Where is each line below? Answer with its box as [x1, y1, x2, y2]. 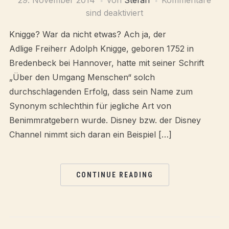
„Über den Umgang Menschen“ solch [9, 72, 155, 82]
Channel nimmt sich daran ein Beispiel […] [9, 129, 172, 140]
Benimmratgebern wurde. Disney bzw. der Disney [9, 115, 201, 125]
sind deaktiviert [86, 8, 143, 18]
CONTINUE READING [76, 171, 153, 179]
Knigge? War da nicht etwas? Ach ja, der [9, 29, 166, 39]
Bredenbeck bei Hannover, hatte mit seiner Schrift [9, 58, 204, 68]
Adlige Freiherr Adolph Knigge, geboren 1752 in [9, 43, 194, 54]
